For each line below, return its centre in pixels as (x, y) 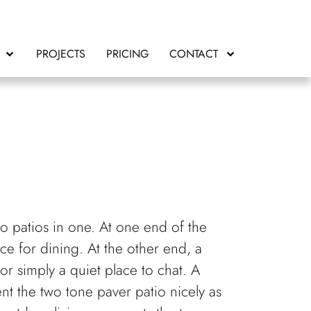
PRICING (128, 54)
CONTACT (194, 54)
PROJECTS (61, 54)
